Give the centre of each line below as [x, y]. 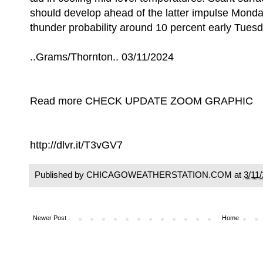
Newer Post [50, 218]
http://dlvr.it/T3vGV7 [76, 145]
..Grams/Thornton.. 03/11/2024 [102, 57]
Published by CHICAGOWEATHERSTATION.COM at [139, 174]
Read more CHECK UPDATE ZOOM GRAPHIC [141, 101]
